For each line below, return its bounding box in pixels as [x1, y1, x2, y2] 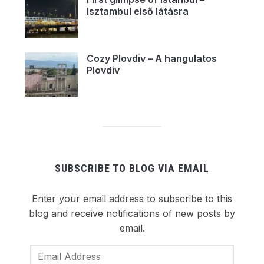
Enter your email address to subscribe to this [32, 193, 232, 205]
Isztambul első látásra [86, 5, 189, 18]
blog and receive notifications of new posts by [29, 207, 235, 220]
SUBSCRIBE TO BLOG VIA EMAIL [55, 162, 209, 175]
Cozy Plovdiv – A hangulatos [86, 52, 217, 65]
